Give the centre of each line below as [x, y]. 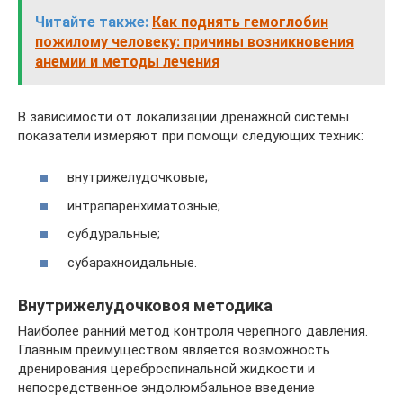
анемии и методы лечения [127, 61]
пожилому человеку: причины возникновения [194, 41]
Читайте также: [92, 22]
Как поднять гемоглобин [240, 22]
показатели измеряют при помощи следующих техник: [191, 135]
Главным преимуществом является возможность [174, 349]
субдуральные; [114, 234]
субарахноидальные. [132, 262]
